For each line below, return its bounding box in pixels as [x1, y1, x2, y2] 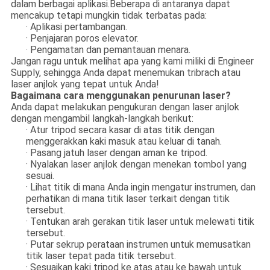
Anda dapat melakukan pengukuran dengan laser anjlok [10, 101, 239, 113]
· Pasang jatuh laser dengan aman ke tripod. [25, 147, 207, 159]
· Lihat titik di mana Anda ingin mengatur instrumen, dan [25, 181, 256, 193]
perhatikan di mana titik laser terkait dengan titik [25, 193, 230, 205]
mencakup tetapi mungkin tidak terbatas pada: [10, 10, 207, 22]
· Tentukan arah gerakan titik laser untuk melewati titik [25, 216, 254, 228]
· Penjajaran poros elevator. [25, 33, 139, 45]
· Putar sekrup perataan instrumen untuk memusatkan [25, 239, 251, 251]
